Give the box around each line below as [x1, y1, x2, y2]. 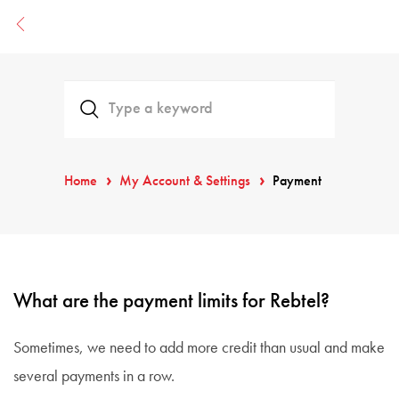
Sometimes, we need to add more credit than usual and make [13, 340, 385, 356]
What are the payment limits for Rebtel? [13, 291, 330, 312]
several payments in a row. [13, 369, 175, 385]
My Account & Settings [119, 175, 250, 189]
